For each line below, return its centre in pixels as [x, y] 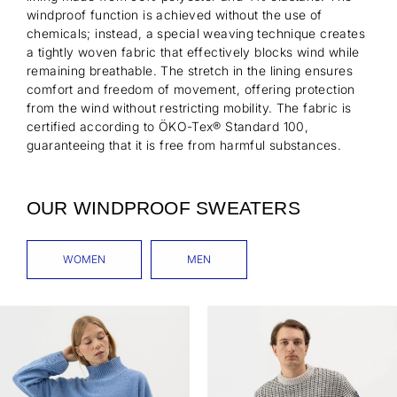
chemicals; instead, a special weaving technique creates [196, 34]
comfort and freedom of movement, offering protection [191, 90]
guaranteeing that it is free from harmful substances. [184, 145]
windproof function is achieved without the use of [175, 15]
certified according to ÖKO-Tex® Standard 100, [168, 127]
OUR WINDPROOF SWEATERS [163, 208]
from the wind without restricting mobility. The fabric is [189, 108]
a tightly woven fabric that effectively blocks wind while [193, 52]
